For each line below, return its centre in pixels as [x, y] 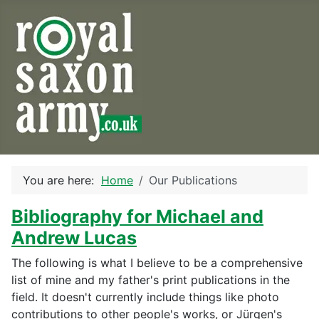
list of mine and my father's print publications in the [151, 280]
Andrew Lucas [74, 238]
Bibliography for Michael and [137, 216]
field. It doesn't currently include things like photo [145, 297]
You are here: [62, 180]
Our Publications [193, 180]
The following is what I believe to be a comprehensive [157, 263]
